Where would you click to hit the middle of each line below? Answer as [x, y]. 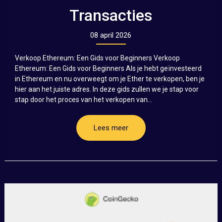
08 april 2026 [111, 35]
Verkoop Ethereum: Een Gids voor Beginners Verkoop [97, 58]
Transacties [111, 15]
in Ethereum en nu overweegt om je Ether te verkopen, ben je [110, 79]
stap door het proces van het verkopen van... [83, 99]
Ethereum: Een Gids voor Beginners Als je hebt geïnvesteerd [108, 68]
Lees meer [111, 128]
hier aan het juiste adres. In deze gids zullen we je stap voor [107, 89]
